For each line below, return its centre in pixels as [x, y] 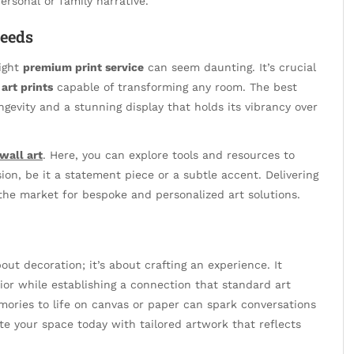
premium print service [83, 68]
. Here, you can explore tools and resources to [169, 155]
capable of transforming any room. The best [175, 87]
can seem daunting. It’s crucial [230, 68]
